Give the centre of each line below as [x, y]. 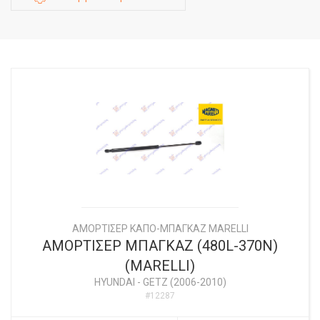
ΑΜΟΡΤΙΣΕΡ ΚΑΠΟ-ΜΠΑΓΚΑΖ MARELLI [160, 229]
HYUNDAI [114, 282]
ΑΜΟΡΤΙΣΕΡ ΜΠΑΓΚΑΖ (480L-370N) [160, 246]
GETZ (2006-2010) [184, 282]
